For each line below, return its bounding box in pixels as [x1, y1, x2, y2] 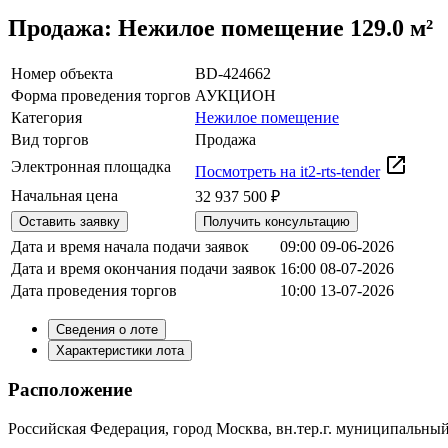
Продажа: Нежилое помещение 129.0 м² [8, 14, 433, 41]
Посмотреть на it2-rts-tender [195, 162, 380, 180]
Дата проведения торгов [11, 281, 177, 299]
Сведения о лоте [56, 321, 158, 337]
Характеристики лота [56, 342, 184, 358]
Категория [11, 108, 82, 126]
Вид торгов [11, 130, 89, 148]
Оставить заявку [19, 213, 120, 229]
